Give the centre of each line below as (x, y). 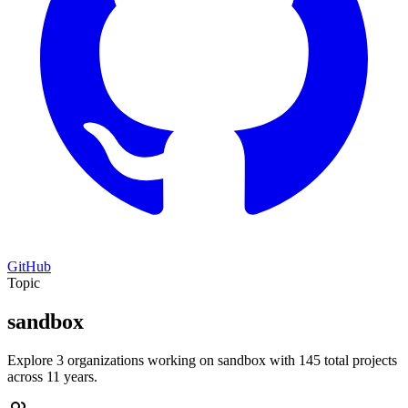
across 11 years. (52, 376)
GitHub (29, 266)
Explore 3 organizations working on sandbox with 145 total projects (202, 360)
